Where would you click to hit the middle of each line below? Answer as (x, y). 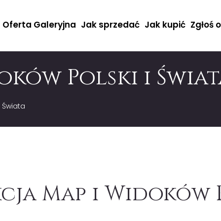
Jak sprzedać (110, 25)
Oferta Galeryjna (39, 25)
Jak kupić (165, 25)
